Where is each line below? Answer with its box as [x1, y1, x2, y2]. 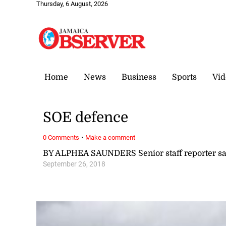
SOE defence [43, 109, 129, 126]
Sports [172, 72, 197, 82]
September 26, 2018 [43, 159, 106, 168]
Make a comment [85, 133, 136, 141]
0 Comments [43, 133, 80, 141]
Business [122, 72, 156, 82]
